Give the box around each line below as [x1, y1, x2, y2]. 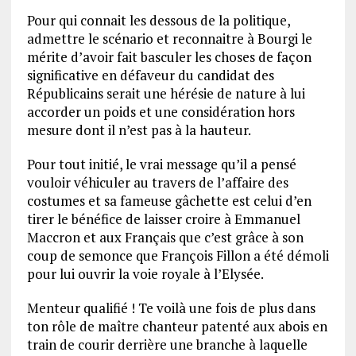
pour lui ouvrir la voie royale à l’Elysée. [26, 265, 264, 284]
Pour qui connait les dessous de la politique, [26, 11, 290, 30]
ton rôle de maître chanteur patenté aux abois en [26, 317, 327, 336]
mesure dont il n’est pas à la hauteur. [26, 121, 251, 140]
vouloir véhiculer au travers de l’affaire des [26, 173, 288, 192]
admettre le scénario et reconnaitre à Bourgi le [26, 29, 312, 48]
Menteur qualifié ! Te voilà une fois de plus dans [26, 299, 315, 318]
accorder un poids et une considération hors [26, 103, 295, 122]
